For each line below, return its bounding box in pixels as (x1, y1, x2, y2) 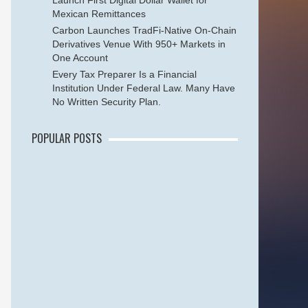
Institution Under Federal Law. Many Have (52, 82, 235, 93)
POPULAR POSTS (32, 130, 102, 146)
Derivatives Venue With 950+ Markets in (52, 38, 225, 49)
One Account (52, 52, 108, 63)
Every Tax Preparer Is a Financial (52, 69, 197, 80)
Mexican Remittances (52, 8, 146, 19)
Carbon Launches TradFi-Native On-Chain (52, 25, 236, 36)
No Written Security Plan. (52, 96, 161, 107)
